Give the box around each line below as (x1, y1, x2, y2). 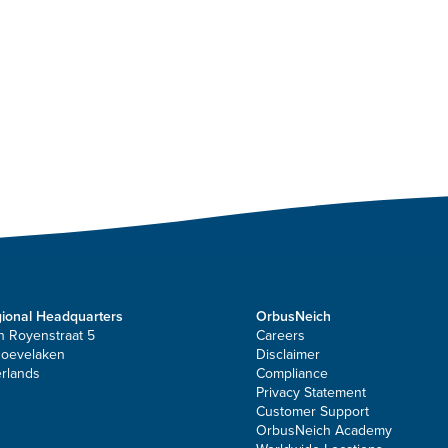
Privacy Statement (256, 383, 366, 401)
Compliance (256, 364, 328, 382)
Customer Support (256, 402, 369, 420)
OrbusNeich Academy (256, 421, 392, 439)
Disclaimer (256, 345, 320, 363)
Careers (256, 326, 305, 344)
